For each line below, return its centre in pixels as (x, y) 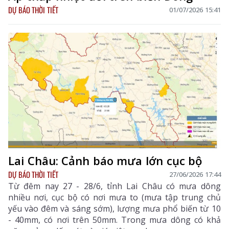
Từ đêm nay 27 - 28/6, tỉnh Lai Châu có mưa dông (114, 186)
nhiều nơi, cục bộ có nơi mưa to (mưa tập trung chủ (114, 197)
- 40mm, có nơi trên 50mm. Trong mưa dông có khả (114, 220)
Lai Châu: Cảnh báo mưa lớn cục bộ (105, 160)
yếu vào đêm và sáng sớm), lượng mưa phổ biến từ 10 (114, 208)
